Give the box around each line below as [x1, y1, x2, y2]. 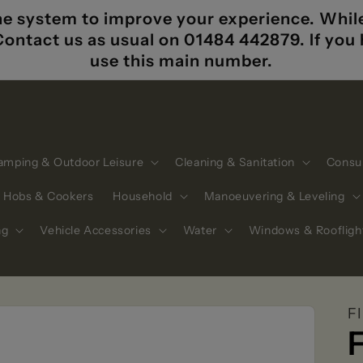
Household [113, 189, 173, 203]
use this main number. [90, 51, 273, 70]
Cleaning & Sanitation [175, 155, 295, 169]
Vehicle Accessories [40, 223, 152, 237]
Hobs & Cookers [3, 189, 94, 203]
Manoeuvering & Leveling [203, 189, 345, 203]
